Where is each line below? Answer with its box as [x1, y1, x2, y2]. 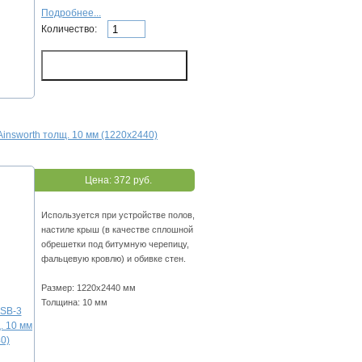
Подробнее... [41, 7, 101, 19]
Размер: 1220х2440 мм [41, 283, 136, 293]
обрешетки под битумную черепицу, [41, 239, 189, 250]
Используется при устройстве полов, [41, 210, 195, 221]
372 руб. [113, 175, 152, 187]
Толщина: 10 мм [41, 297, 107, 308]
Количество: [41, 23, 99, 35]
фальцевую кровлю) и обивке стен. [41, 254, 186, 264]
